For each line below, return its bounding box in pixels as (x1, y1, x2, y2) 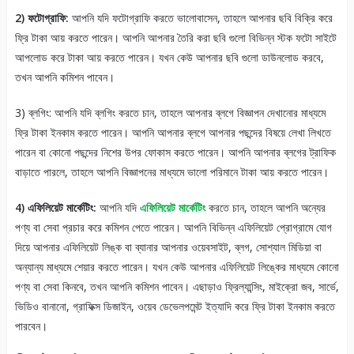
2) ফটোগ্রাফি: (14, 9, 69, 25)
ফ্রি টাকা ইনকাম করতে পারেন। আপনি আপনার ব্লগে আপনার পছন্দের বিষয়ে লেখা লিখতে (14, 124, 331, 140)
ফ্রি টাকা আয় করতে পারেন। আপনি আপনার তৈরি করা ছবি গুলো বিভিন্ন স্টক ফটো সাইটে (14, 29, 337, 45)
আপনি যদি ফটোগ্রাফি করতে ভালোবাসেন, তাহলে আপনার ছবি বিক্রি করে (68, 9, 333, 25)
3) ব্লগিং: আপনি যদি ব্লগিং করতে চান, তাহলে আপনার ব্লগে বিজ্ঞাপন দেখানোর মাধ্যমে (14, 104, 326, 120)
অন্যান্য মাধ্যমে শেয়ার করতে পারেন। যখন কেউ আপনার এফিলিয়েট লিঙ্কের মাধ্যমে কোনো (14, 258, 339, 274)
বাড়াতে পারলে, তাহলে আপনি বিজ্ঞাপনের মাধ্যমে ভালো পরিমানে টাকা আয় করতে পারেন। (14, 164, 329, 179)
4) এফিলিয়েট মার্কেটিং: (14, 199, 96, 215)
